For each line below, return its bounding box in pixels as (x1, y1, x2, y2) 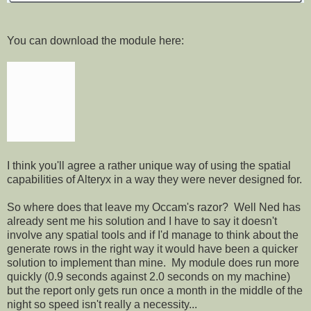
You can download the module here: (7, 34, 184, 47)
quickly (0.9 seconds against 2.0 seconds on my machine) (7, 270, 290, 283)
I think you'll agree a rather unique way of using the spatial (7, 159, 291, 171)
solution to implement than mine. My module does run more (7, 256, 299, 269)
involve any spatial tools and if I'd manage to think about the (7, 228, 299, 241)
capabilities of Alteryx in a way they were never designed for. (7, 173, 302, 185)
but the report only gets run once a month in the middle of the (7, 284, 303, 296)
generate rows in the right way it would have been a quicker (7, 242, 298, 255)
